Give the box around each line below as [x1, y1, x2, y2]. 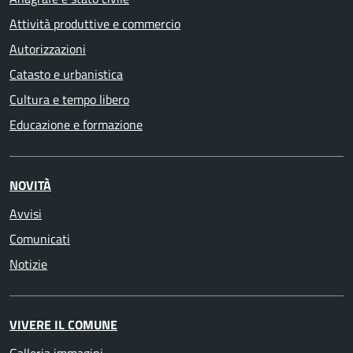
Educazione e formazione [9, 114, 143, 134]
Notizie [9, 254, 47, 273]
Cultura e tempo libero [9, 89, 129, 109]
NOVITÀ [9, 175, 51, 195]
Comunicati [9, 229, 70, 248]
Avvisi [9, 203, 42, 223]
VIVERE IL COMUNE [9, 314, 117, 334]
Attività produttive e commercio [9, 13, 180, 33]
